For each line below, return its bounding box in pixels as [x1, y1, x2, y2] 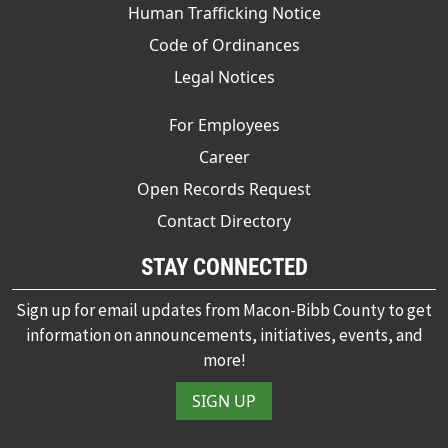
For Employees [168, 113, 280, 136]
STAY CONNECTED [140, 252, 308, 281]
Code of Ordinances [148, 33, 300, 56]
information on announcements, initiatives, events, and [25, 323, 423, 346]
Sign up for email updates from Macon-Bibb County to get [16, 298, 432, 321]
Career [198, 145, 250, 168]
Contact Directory [157, 209, 291, 232]
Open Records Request [137, 177, 311, 200]
